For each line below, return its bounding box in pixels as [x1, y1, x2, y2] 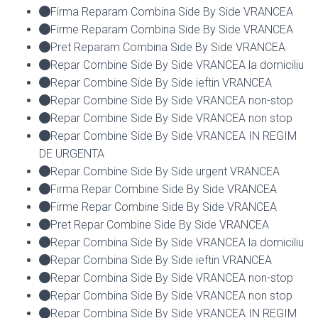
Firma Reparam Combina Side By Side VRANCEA [50, 4, 293, 18]
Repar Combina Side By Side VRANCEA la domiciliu [50, 235, 304, 249]
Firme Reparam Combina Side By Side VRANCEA [50, 22, 293, 36]
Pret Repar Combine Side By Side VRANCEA [50, 217, 269, 231]
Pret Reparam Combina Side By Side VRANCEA [50, 40, 285, 54]
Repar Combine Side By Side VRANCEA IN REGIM [50, 128, 297, 143]
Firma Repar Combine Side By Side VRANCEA [50, 182, 277, 196]
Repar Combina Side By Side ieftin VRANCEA [50, 253, 272, 267]
